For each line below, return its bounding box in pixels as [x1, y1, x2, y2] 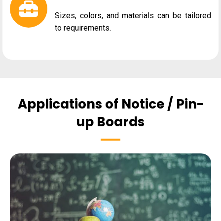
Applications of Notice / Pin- [17, 95, 204, 113]
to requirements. [55, 23, 111, 33]
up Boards [76, 113, 145, 131]
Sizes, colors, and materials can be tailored [55, 10, 211, 20]
